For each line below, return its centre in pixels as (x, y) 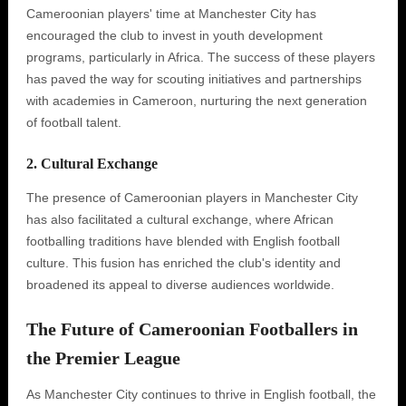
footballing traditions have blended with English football (183, 241)
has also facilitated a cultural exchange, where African (179, 219)
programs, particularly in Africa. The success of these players (200, 57)
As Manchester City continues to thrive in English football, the (201, 394)
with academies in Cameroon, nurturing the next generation (196, 101)
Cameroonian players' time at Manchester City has (171, 14)
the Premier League (103, 358)
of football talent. (73, 122)
